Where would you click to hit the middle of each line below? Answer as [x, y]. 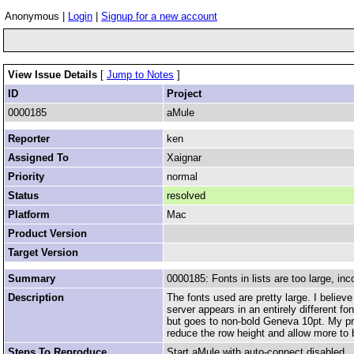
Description [36, 298]
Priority [26, 177]
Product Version [47, 233]
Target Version [43, 252]
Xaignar [184, 158]
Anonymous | [36, 16]
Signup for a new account [159, 16]
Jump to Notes [140, 75]
